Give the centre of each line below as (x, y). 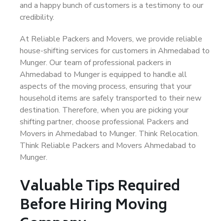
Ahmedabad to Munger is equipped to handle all (103, 74)
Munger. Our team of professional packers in (95, 63)
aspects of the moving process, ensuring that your (106, 86)
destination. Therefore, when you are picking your (104, 110)
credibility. (37, 17)
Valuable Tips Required (100, 187)
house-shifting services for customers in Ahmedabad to (115, 51)
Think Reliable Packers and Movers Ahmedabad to (108, 146)
